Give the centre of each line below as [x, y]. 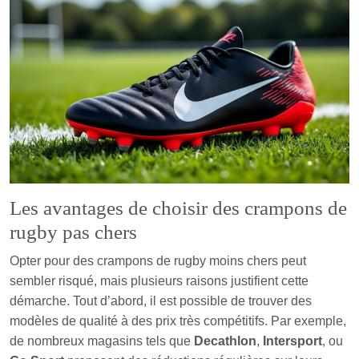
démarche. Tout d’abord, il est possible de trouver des [161, 301]
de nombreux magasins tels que [102, 341]
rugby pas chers [73, 232]
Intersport [292, 341]
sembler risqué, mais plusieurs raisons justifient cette [159, 280]
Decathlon [225, 341]
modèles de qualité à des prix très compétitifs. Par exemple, [178, 321]
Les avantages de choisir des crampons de [178, 208]
